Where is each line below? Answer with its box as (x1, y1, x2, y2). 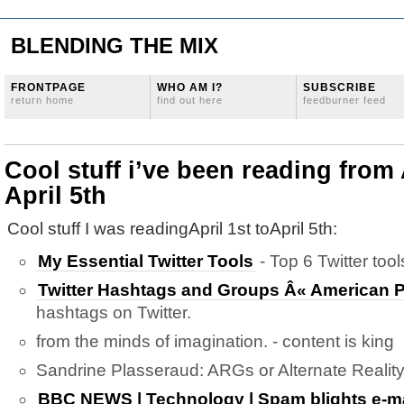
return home (11, 95, 74, 106)
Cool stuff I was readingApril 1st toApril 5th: (7, 219, 337, 238)
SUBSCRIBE (303, 81, 376, 94)
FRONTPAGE (11, 81, 86, 94)
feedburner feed (303, 95, 386, 106)
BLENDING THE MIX (11, 33, 218, 58)
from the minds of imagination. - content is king (36, 332, 394, 351)
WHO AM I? (157, 81, 223, 94)
